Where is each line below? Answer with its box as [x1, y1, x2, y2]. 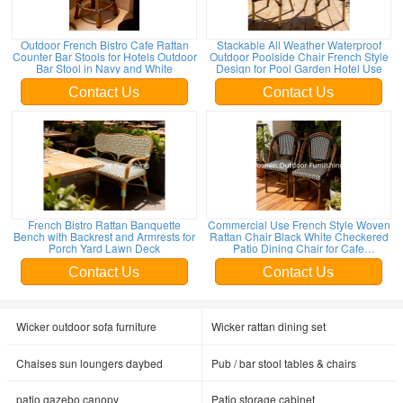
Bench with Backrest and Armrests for [13, 228, 195, 244]
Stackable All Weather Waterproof [216, 37, 381, 52]
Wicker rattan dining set [211, 318, 326, 334]
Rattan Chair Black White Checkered [209, 228, 389, 244]
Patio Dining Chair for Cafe [233, 240, 364, 255]
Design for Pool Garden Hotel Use [215, 60, 382, 76]
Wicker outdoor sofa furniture [16, 318, 157, 334]
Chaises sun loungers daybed [16, 355, 163, 371]
